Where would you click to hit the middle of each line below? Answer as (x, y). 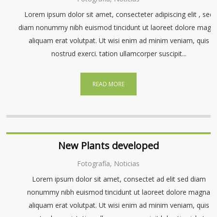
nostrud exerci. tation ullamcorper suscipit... (119, 54)
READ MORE (108, 84)
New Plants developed (108, 146)
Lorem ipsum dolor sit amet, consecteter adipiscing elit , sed (119, 14)
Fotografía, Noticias (108, 163)
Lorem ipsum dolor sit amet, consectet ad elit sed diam (119, 179)
